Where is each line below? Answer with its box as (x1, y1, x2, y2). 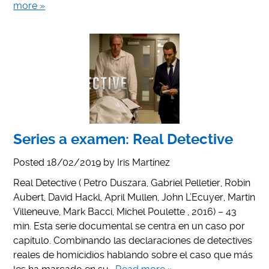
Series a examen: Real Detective (13, 130, 234, 148)
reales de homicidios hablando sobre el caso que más (13, 249, 253, 261)
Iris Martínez (117, 156, 171, 168)
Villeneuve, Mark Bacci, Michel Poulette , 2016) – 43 (13, 205, 237, 217)
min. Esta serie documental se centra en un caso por (13, 220, 246, 232)
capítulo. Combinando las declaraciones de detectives (13, 234, 253, 246)
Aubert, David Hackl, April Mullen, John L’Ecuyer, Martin (13, 191, 256, 203)
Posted (13, 156, 47, 168)
